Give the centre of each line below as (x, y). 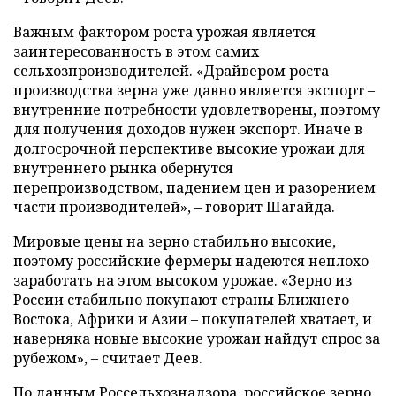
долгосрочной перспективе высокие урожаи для (189, 148)
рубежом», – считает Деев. (108, 358)
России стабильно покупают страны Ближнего (181, 299)
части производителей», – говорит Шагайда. (174, 206)
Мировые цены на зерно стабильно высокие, (175, 241)
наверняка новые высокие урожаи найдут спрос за (197, 338)
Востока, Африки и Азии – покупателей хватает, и (193, 319)
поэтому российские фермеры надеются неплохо (191, 260)
